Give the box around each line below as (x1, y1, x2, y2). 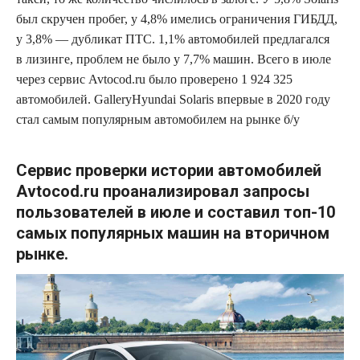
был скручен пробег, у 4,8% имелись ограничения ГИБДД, (16, 11, 337, 26)
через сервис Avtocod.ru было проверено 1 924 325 (16, 72, 292, 86)
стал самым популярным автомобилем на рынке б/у (16, 112, 300, 126)
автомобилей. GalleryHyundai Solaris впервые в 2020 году (16, 92, 330, 106)
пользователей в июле (16, 202, 194, 222)
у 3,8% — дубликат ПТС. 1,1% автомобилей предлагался (16, 31, 329, 46)
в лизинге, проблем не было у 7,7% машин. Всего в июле (16, 51, 331, 66)
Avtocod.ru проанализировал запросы (16, 181, 309, 201)
